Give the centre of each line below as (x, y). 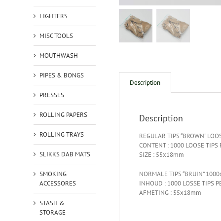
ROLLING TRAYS (61, 134)
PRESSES (52, 95)
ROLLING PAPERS (63, 114)
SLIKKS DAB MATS (65, 154)
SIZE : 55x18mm (161, 154)
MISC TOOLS (56, 36)
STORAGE (52, 212)
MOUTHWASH (58, 55)
